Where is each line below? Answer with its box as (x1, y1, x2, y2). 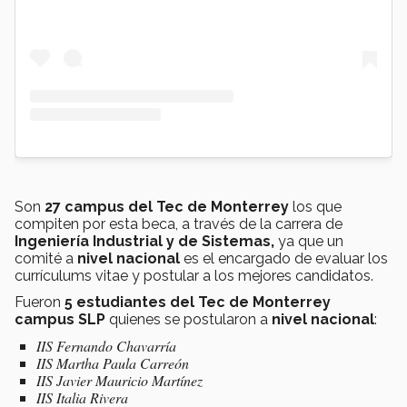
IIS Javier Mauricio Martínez (36, 370, 203, 390)
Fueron (15, 293, 65, 311)
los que (289, 197, 342, 215)
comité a (15, 249, 77, 267)
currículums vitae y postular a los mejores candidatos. (15, 266, 373, 284)
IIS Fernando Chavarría (36, 335, 176, 355)
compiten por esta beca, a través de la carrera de (15, 214, 342, 233)
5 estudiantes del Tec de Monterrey (65, 293, 331, 311)
